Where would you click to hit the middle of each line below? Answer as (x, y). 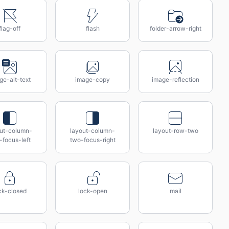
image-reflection (175, 79)
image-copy (93, 79)
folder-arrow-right (175, 28)
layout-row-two (175, 131)
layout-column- (93, 131)
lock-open (93, 191)
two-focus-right (93, 140)
